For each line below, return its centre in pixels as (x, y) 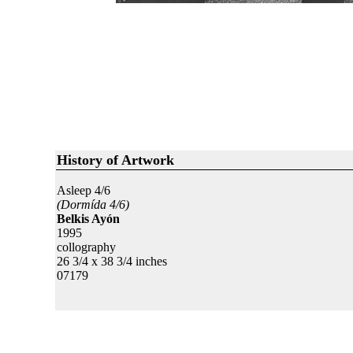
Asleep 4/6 (83, 190)
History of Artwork (115, 160)
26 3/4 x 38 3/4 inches (111, 261)
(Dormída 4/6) (93, 204)
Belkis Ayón (88, 219)
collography (86, 247)
